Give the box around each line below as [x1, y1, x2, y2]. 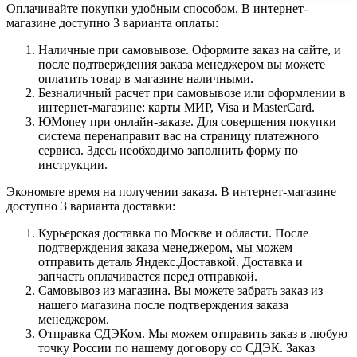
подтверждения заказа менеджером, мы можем [38, 241, 292, 255]
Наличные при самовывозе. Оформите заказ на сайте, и [38, 43, 341, 57]
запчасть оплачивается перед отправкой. [38, 269, 257, 284]
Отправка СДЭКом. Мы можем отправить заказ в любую [38, 327, 347, 341]
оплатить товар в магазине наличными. [38, 72, 253, 86]
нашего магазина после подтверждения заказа [38, 298, 288, 312]
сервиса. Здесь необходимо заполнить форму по [38, 143, 298, 158]
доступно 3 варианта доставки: [6, 199, 175, 214]
